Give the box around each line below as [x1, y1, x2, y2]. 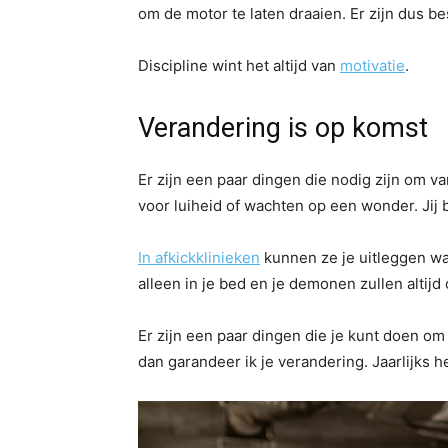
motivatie [340, 56, 405, 76]
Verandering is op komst [138, 112, 428, 145]
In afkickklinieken [138, 248, 260, 268]
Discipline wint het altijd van [138, 56, 340, 76]
